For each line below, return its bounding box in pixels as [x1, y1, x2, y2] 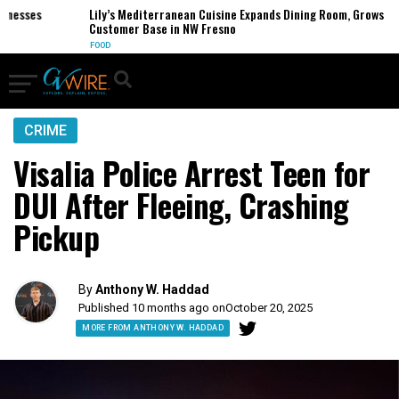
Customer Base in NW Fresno [69, 19, 216, 37]
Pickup [13, 214, 99, 260]
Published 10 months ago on [78, 301, 226, 314]
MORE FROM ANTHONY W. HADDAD [82, 323, 224, 332]
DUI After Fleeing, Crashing [13, 182, 349, 228]
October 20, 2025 [225, 301, 313, 314]
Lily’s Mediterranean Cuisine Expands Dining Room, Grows [69, 4, 364, 23]
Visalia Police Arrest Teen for [13, 150, 370, 196]
